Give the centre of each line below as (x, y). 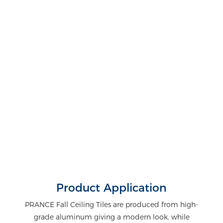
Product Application (111, 188)
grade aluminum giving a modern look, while (111, 217)
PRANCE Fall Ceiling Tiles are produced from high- (111, 204)
